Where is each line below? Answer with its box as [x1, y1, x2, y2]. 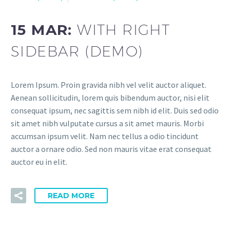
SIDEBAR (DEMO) [11, 43, 143, 60]
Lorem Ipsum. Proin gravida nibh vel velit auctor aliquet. [11, 80, 206, 90]
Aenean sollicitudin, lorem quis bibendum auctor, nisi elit [11, 92, 209, 103]
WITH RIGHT [77, 21, 170, 39]
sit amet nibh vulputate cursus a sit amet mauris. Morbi [11, 118, 204, 129]
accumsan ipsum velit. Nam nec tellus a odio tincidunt [11, 131, 199, 142]
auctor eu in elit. [11, 157, 67, 167]
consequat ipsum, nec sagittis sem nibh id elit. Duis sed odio [11, 105, 219, 116]
